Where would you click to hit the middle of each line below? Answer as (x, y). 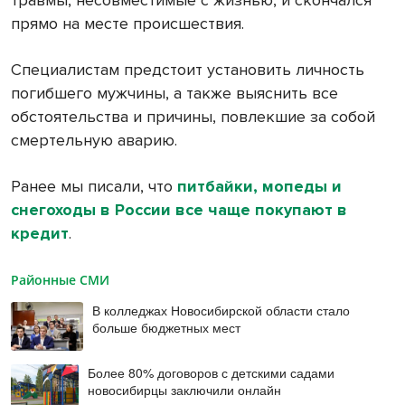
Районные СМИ (60, 280)
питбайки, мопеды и (259, 187)
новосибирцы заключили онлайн (184, 389)
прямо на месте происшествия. (127, 24)
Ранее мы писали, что (94, 187)
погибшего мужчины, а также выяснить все (174, 94)
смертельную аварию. (94, 141)
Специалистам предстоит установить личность (188, 70)
